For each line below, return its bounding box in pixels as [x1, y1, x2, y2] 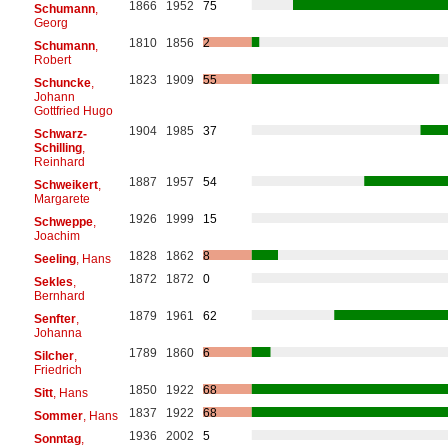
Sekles [33, 274, 73, 289]
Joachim [33, 228, 80, 243]
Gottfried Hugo [33, 103, 113, 118]
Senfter [33, 311, 76, 326]
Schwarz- [33, 126, 87, 141]
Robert [33, 52, 71, 67]
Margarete [33, 191, 90, 206]
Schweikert [33, 177, 98, 192]
